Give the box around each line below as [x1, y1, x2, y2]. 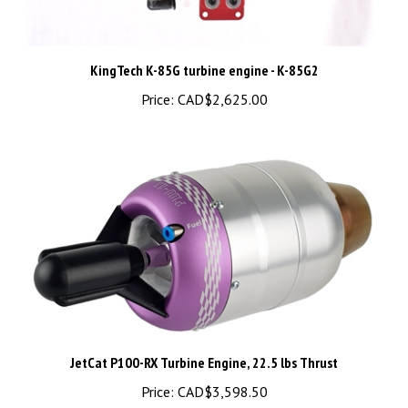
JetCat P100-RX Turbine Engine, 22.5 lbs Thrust [70, 330, 338, 349]
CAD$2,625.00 [173, 66, 268, 86]
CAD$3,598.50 [173, 359, 268, 378]
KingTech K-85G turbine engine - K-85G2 [89, 37, 319, 56]
